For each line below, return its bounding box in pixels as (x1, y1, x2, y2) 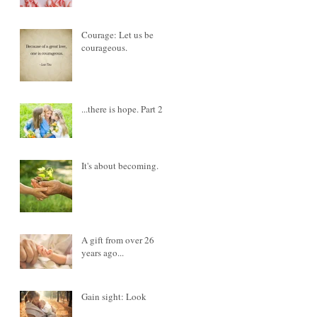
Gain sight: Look (81, 290, 146, 303)
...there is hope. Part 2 (81, 103, 163, 115)
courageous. (81, 41, 127, 54)
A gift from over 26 (81, 234, 154, 246)
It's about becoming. (81, 159, 158, 172)
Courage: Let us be (81, 28, 154, 41)
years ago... (81, 246, 124, 259)
